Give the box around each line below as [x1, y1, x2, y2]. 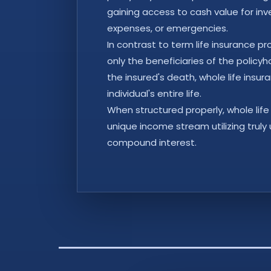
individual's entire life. [107, 87, 201, 100]
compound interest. [107, 135, 197, 149]
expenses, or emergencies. [107, 21, 228, 34]
